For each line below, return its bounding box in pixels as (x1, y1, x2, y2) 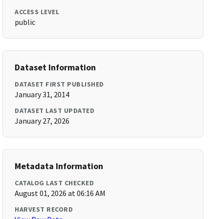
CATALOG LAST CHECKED (15, 178, 94, 187)
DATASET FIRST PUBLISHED (15, 80, 104, 88)
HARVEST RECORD (15, 205, 73, 214)
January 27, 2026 (15, 116, 70, 126)
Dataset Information (15, 62, 96, 73)
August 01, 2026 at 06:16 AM (15, 188, 106, 198)
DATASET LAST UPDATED (15, 106, 95, 115)
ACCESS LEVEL (15, 7, 60, 16)
